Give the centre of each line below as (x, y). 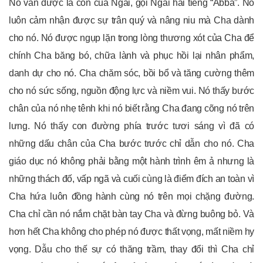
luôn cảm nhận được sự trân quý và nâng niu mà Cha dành (131, 20)
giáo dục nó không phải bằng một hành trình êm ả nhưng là (131, 161)
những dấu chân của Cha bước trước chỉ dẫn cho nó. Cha (131, 143)
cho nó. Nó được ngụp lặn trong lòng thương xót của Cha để (131, 38)
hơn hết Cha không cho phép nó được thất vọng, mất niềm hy (131, 231)
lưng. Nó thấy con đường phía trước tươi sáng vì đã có (131, 126)
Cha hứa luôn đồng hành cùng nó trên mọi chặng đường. (131, 196)
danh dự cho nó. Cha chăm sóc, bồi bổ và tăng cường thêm (131, 73)
